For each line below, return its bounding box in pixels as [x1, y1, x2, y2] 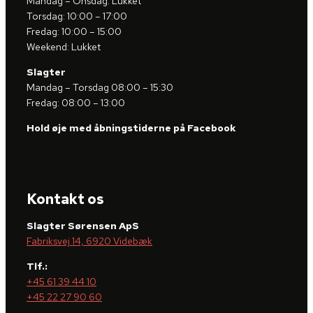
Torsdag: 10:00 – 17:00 [27, 9, 127, 22]
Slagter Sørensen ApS [27, 219, 139, 233]
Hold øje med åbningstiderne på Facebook [27, 121, 236, 134]
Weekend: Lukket [27, 40, 101, 53]
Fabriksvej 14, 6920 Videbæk [27, 235, 152, 248]
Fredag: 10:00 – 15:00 [27, 24, 122, 38]
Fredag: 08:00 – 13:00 [27, 96, 125, 109]
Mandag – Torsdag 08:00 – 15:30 [27, 80, 173, 94]
